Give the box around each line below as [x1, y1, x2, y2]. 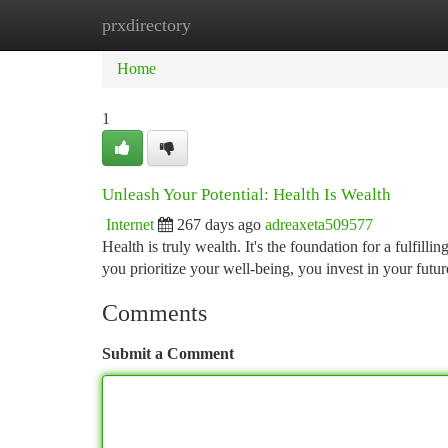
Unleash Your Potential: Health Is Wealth [102, 185, 391, 204]
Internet [106, 216, 154, 233]
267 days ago [177, 216, 261, 233]
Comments [102, 300, 207, 326]
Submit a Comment [102, 345, 234, 362]
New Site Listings [201, 16, 314, 33]
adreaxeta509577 [265, 216, 373, 233]
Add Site [344, 16, 400, 33]
